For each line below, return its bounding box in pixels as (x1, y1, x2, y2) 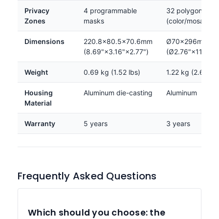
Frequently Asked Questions (18, 169, 157, 183)
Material (24, 99, 52, 107)
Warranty (24, 119, 55, 128)
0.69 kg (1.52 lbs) (84, 68, 140, 76)
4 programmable (84, 6, 137, 15)
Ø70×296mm (166, 37, 209, 45)
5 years (84, 119, 108, 128)
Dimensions (24, 37, 65, 45)
